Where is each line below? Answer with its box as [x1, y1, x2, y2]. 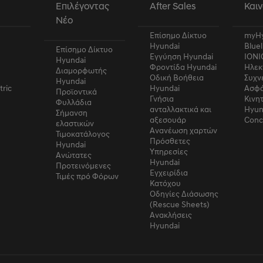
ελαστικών [55, 117, 94, 128]
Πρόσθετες [150, 135, 191, 146]
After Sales [150, 2, 197, 12]
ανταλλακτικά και [150, 103, 212, 114]
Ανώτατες [55, 149, 92, 160]
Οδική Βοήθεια [150, 72, 204, 82]
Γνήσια [150, 93, 174, 103]
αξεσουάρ [150, 114, 187, 124]
